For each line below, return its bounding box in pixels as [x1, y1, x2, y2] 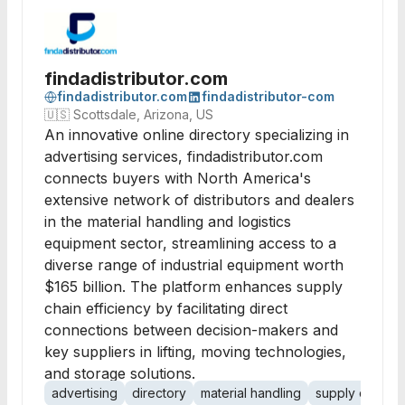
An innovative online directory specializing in [44, 126, 349, 144]
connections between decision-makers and [44, 321, 338, 339]
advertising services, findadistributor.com [44, 147, 323, 165]
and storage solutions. [44, 364, 195, 382]
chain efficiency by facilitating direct [44, 299, 287, 317]
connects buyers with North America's [44, 169, 311, 187]
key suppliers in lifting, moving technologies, [44, 343, 346, 361]
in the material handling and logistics [44, 212, 291, 231]
